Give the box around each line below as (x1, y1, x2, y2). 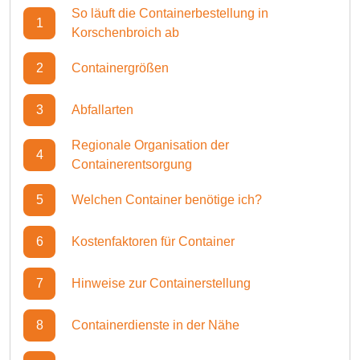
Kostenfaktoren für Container (72, 235, 235, 248)
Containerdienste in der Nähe (72, 318, 239, 332)
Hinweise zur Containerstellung (72, 276, 251, 290)
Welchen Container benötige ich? (72, 193, 262, 207)
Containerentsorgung (72, 157, 192, 171)
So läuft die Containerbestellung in (72, 6, 268, 20)
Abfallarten (72, 103, 133, 117)
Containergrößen (72, 61, 169, 75)
